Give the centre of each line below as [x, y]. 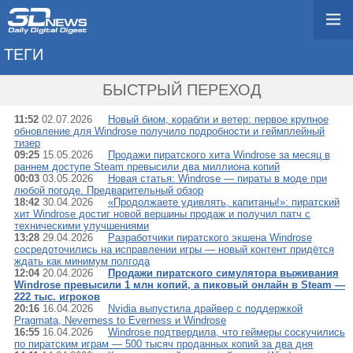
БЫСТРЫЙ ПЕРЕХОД [182, 90]
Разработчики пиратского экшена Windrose [210, 238]
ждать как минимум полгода [82, 261]
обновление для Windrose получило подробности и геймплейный [169, 131]
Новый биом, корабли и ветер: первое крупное [218, 119]
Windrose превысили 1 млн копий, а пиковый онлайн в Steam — [180, 285]
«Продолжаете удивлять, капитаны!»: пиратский [223, 202]
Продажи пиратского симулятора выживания [223, 273]
